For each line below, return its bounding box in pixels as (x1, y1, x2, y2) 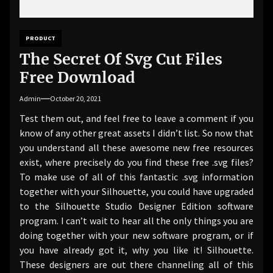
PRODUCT (26, 34, 55, 42)
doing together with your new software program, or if (19, 229, 253, 241)
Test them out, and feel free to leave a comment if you (19, 112, 253, 124)
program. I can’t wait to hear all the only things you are (19, 214, 253, 227)
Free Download (19, 67, 135, 87)
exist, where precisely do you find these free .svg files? (19, 155, 253, 168)
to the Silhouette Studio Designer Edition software (19, 199, 253, 212)
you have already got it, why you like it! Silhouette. (19, 243, 253, 256)
